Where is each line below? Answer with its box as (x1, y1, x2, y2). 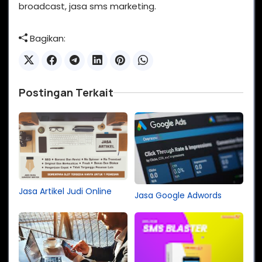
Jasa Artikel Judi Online (19, 185, 112, 197)
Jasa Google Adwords (135, 189, 222, 202)
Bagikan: (27, 32, 65, 44)
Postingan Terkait (19, 85, 113, 99)
